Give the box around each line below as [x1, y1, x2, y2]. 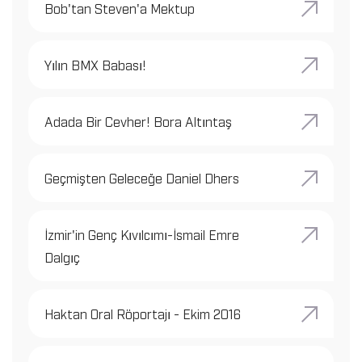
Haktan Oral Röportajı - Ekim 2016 [44, 305, 241, 322]
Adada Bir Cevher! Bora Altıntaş [44, 112, 232, 129]
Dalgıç [44, 248, 80, 265]
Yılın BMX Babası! [44, 56, 146, 73]
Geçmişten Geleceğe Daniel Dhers [44, 169, 239, 186]
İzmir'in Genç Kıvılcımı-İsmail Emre [44, 225, 239, 242]
